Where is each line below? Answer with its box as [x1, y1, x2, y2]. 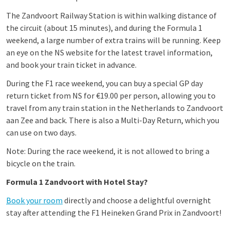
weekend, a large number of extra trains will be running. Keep [6, 35, 221, 45]
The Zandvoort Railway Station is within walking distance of [6, 10, 217, 21]
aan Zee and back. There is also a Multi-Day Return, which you [6, 115, 219, 125]
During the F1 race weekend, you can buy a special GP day [6, 78, 203, 88]
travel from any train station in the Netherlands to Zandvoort [6, 103, 223, 113]
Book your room [6, 195, 63, 205]
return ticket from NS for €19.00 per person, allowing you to [6, 90, 216, 101]
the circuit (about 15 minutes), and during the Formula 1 [6, 23, 202, 33]
